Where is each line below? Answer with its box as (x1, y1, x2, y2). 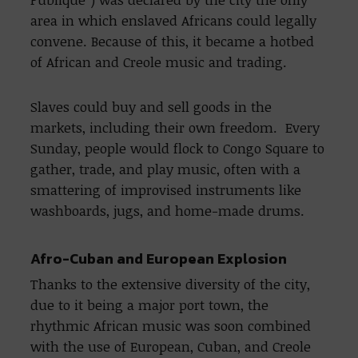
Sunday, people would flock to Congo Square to (30, 138, 325, 157)
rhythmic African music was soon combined (30, 316, 312, 335)
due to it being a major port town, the (30, 295, 269, 314)
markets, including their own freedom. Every (30, 117, 320, 137)
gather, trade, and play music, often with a (30, 159, 301, 178)
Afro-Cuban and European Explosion (30, 247, 288, 269)
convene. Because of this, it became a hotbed (30, 31, 315, 50)
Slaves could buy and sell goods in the (30, 97, 272, 116)
